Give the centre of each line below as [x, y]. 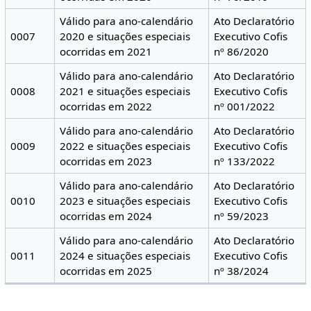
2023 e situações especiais [125, 200]
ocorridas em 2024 [106, 216]
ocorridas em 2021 [106, 51]
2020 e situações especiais [125, 36]
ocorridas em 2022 [106, 106]
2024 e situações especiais [125, 255]
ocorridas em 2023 [106, 161]
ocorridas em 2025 [106, 270]
